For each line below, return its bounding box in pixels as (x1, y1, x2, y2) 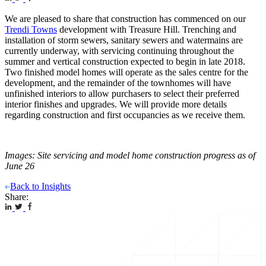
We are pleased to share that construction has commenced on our (5, 13, 246, 24)
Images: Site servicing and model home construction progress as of (5, 150, 255, 160)
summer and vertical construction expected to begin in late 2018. (5, 56, 245, 66)
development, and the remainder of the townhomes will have (5, 77, 231, 88)
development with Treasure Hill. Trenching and (57, 24, 236, 34)
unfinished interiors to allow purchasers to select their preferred (5, 88, 239, 99)
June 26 (5, 160, 34, 171)
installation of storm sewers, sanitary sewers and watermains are (5, 34, 243, 45)
